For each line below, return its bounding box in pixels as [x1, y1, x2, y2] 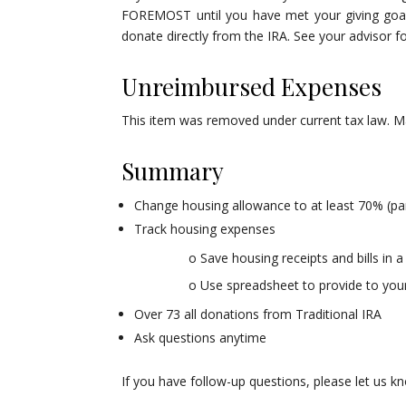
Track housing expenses [134, 220, 276, 238]
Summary [121, 155, 225, 188]
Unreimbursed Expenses [121, 71, 382, 103]
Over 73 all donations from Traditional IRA [134, 305, 382, 324]
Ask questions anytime [134, 329, 267, 347]
